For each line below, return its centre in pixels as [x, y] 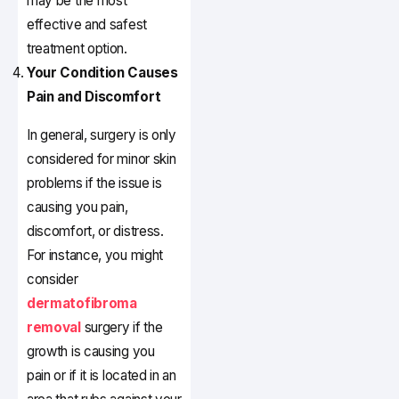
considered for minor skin [102, 159]
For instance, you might [95, 256]
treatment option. [77, 49]
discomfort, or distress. [95, 232]
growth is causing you [91, 352]
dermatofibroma [82, 304]
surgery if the [123, 328]
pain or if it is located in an [102, 376]
